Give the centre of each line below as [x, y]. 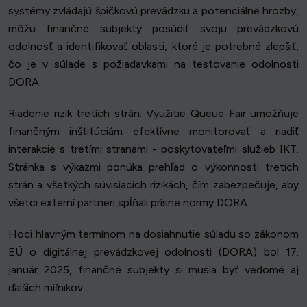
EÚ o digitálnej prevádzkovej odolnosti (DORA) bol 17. [153, 252]
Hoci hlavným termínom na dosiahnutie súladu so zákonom [153, 234]
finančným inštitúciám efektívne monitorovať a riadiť [153, 132]
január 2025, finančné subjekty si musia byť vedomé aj [153, 270]
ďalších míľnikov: [47, 288]
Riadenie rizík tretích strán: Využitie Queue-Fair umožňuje [153, 114]
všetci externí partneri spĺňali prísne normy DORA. [129, 203]
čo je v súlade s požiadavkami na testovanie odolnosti [153, 64]
